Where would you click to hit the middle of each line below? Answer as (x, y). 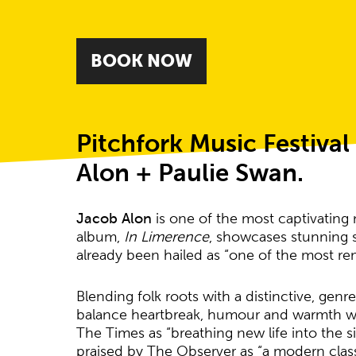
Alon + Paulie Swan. (190, 172)
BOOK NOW (142, 60)
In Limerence (167, 237)
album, (101, 237)
